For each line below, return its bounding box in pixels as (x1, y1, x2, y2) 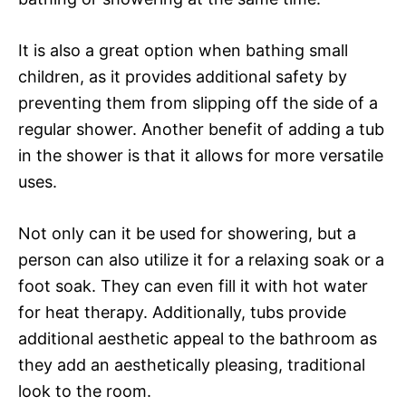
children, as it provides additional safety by (18, 66, 347, 86)
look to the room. (18, 381, 151, 401)
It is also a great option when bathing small (18, 40, 348, 60)
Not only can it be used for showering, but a (18, 223, 356, 243)
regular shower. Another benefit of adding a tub (18, 119, 384, 139)
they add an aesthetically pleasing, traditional (18, 354, 365, 374)
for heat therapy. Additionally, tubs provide (18, 302, 346, 322)
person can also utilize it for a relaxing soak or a (18, 249, 384, 269)
